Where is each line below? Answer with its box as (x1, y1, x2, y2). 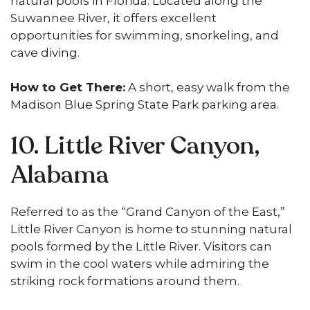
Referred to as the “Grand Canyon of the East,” (10, 204, 285, 219)
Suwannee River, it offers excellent (10, 10, 217, 25)
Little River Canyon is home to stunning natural (10, 221, 292, 236)
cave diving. (10, 45, 80, 60)
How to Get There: (10, 80, 125, 94)
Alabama (10, 158, 109, 192)
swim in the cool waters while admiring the (10, 256, 269, 271)
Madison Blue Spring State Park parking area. (10, 98, 279, 111)
